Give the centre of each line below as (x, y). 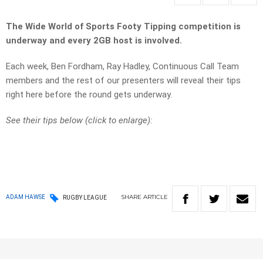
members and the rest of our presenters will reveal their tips (123, 81)
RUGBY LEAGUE (85, 197)
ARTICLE (156, 197)
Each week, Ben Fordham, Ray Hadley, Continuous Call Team (122, 67)
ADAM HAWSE (26, 197)
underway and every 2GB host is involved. (94, 41)
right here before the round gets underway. (89, 95)
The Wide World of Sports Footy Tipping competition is (123, 27)
